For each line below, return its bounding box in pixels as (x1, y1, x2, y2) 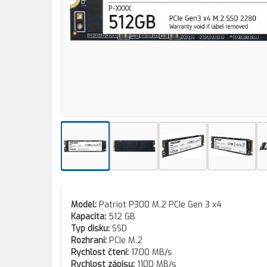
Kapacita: (71, 211, 108, 222)
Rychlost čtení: (71, 247, 131, 258)
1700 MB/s (131, 247, 172, 258)
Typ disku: (71, 223, 112, 234)
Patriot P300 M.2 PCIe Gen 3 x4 (99, 199, 222, 210)
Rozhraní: (71, 235, 109, 246)
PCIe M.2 (109, 235, 142, 246)
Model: (71, 199, 99, 210)
